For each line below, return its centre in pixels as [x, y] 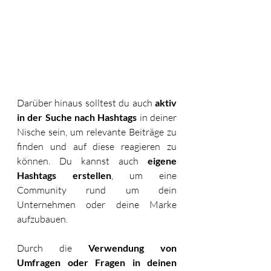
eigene [162, 160]
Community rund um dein [97, 190]
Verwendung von [132, 247]
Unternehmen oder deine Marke [97, 204]
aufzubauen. [43, 219]
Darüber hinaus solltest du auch [86, 103]
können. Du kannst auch [82, 161]
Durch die [53, 248]
